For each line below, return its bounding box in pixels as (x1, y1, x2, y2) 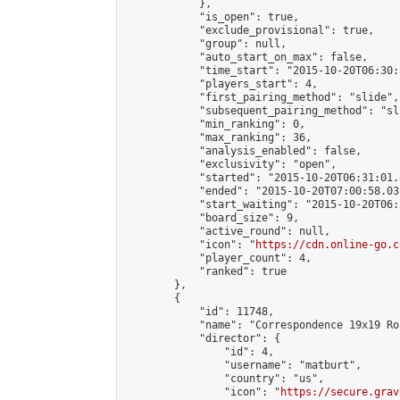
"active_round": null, (124, 225, 330, 237)
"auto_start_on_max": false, (124, 51, 368, 63)
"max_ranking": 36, (124, 131, 312, 144)
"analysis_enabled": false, (124, 145, 362, 157)
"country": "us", (124, 372, 324, 385)
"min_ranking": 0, (124, 118, 305, 130)
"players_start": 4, (124, 78, 318, 90)
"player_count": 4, (124, 252, 312, 264)
